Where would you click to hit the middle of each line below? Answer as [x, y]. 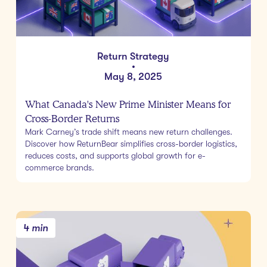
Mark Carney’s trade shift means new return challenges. [128, 131]
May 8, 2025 [133, 76]
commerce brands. [59, 167]
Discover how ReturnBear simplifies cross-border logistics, [131, 143]
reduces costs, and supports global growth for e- [115, 155]
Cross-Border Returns [72, 118]
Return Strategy [133, 56]
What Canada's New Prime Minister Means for [128, 104]
